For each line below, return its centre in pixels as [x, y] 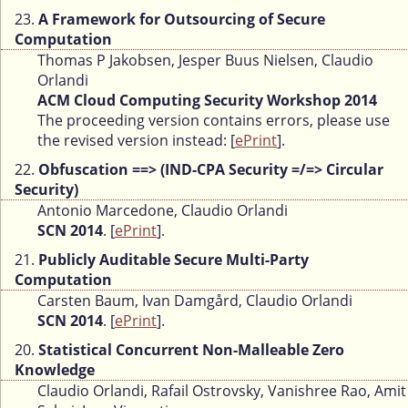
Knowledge [55, 370]
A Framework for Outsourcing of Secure [182, 20]
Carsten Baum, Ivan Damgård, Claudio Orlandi [195, 301]
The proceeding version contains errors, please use [214, 121]
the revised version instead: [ [136, 141]
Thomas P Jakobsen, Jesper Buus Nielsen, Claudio [205, 61]
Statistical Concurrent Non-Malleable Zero [191, 350]
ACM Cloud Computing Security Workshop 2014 [207, 101]
